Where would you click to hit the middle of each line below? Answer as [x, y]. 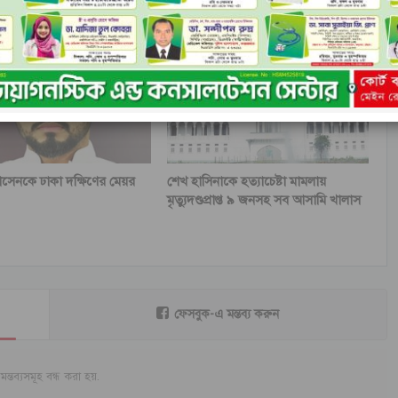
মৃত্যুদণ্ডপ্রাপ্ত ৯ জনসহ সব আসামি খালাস [263, 200]
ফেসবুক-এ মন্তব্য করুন [227, 314]
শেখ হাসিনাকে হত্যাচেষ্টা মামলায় [246, 182]
